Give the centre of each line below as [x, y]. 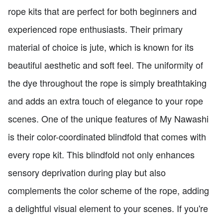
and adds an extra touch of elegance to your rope [106, 100]
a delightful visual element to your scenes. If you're [108, 208]
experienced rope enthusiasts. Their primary [95, 29]
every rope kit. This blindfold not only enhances [101, 154]
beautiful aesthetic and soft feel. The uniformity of [106, 64]
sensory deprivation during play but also [87, 172]
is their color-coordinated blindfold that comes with [107, 136]
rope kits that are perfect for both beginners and [102, 11]
